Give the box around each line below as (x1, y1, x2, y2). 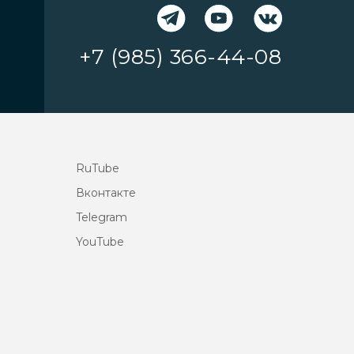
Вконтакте (76, 186, 136, 200)
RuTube (76, 161, 119, 175)
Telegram (76, 210, 127, 224)
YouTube (76, 235, 124, 249)
